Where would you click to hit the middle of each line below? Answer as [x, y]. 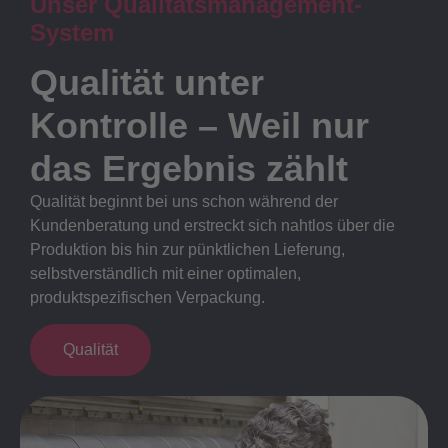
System [72, 32]
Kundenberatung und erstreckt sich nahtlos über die [212, 225]
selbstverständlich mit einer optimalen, [165, 273]
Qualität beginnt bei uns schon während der [184, 201]
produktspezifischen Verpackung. [147, 297]
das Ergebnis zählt [189, 168]
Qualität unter [147, 82]
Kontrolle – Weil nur [199, 125]
